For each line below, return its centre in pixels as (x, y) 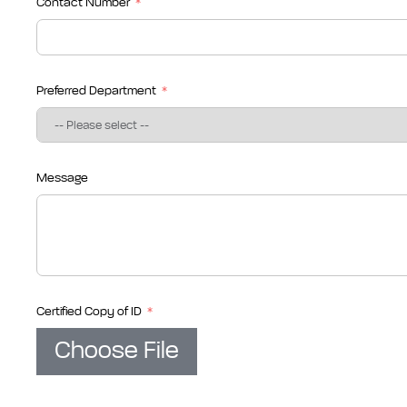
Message (62, 178)
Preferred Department (96, 90)
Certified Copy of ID (89, 311)
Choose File (117, 351)
